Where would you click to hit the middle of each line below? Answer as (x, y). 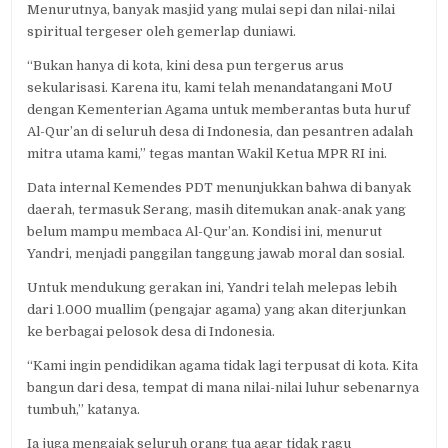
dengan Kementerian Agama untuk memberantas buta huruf (219, 109)
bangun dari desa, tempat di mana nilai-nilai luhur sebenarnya (223, 387)
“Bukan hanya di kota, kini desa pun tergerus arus (186, 65)
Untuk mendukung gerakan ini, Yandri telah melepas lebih (212, 287)
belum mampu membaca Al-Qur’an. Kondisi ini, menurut (205, 231)
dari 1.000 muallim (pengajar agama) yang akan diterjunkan (217, 309)
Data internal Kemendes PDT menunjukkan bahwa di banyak (219, 187)
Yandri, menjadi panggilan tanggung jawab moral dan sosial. (216, 253)
